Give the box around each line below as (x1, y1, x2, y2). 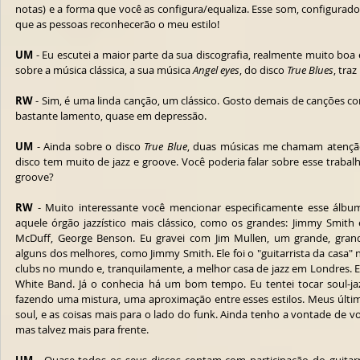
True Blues (287, 63, 333, 77)
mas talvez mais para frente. (15, 322, 149, 337)
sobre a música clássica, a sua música (15, 63, 193, 77)
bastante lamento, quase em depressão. (15, 108, 209, 123)
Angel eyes (193, 63, 239, 77)
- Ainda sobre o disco (33, 139, 145, 153)
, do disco (239, 63, 287, 77)
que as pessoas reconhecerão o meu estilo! (15, 17, 222, 31)
